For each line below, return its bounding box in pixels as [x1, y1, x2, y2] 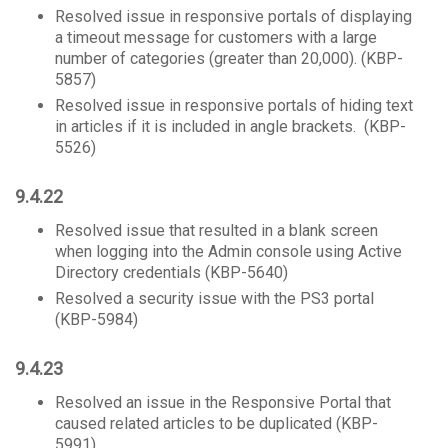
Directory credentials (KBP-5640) [55, 263, 288, 282]
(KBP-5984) [55, 310, 138, 329]
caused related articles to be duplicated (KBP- [55, 414, 378, 433]
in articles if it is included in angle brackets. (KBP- [55, 117, 406, 136]
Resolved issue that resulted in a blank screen [55, 221, 378, 240]
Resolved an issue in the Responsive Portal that [55, 393, 391, 412]
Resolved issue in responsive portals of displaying [55, 7, 412, 26]
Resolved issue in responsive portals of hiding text [55, 96, 413, 115]
